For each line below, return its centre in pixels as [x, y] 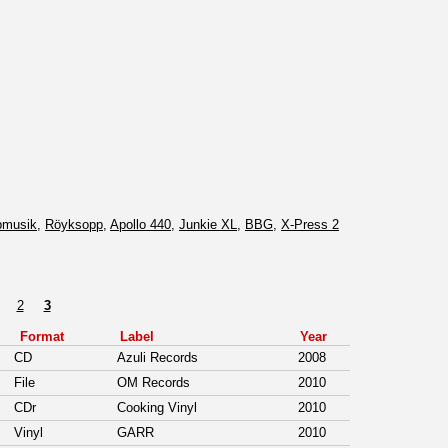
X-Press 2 [310, 225]
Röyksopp [74, 225]
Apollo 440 [140, 225]
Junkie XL [208, 225]
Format [42, 337]
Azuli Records [159, 358]
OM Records [155, 383]
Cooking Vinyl [159, 408]
